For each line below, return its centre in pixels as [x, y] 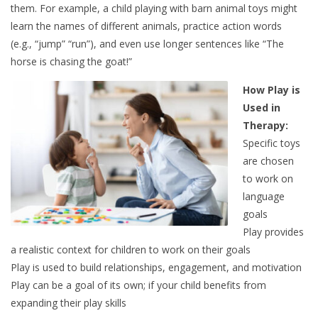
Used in [262, 108]
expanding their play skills [68, 303]
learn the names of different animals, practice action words [146, 26]
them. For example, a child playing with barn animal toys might [154, 9]
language [264, 197]
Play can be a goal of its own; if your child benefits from [138, 285]
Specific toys [272, 143]
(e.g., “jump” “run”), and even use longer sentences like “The [147, 44]
